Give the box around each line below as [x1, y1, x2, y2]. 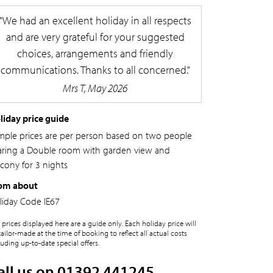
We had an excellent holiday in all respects [2, 13, 191, 27]
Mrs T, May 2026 [63, 81, 127, 95]
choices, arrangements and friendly [17, 46, 173, 60]
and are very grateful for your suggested [5, 30, 185, 44]
